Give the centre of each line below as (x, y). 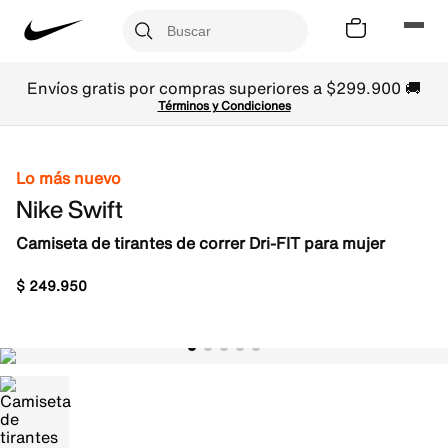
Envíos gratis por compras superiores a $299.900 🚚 (224, 88)
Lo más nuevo (68, 178)
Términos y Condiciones (224, 105)
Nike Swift (69, 209)
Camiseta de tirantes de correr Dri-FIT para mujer (200, 243)
